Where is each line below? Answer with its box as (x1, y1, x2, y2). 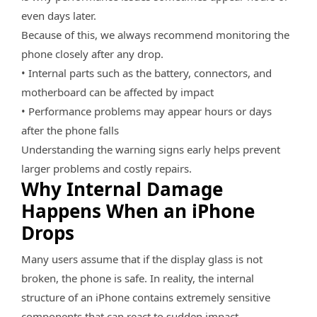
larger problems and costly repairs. (21, 161, 192, 176)
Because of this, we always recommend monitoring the (21, 28, 289, 42)
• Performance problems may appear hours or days (21, 104, 272, 119)
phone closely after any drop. (21, 47, 163, 62)
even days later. (21, 8, 96, 23)
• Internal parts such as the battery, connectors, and (21, 66, 272, 81)
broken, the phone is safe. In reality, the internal (21, 271, 254, 286)
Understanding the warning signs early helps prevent (21, 142, 280, 157)
